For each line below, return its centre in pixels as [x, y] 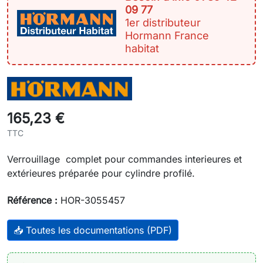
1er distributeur [163, 23]
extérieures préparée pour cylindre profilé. [101, 173]
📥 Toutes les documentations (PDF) [93, 230]
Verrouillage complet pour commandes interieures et [124, 159]
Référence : [32, 200]
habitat [142, 48]
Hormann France [167, 36]
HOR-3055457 [91, 200]
